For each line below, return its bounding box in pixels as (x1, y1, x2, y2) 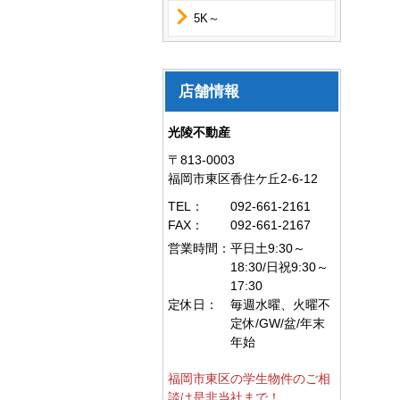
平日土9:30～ (230, 241, 305, 255)
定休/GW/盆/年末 (230, 316, 325, 330)
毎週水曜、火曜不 (230, 297, 330, 312)
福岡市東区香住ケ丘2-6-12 (168, 171, 318, 186)
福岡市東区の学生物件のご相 (168, 371, 330, 386)
